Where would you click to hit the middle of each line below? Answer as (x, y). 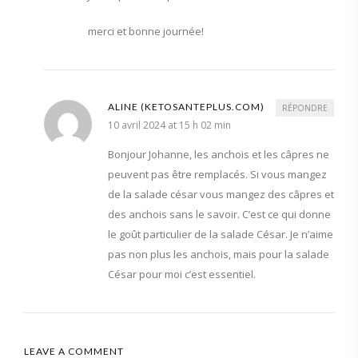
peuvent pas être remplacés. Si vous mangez (217, 174)
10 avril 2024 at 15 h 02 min (169, 125)
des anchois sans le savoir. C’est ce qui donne (219, 214)
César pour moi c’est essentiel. (182, 274)
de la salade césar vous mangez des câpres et (221, 194)
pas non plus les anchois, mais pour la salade (219, 254)
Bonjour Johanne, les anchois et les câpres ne (219, 154)
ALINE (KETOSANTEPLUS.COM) (186, 106)
